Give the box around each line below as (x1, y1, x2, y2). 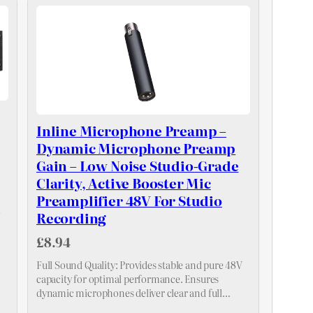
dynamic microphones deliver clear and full (36, 284, 222, 300)
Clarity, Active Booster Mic (36, 172, 211, 193)
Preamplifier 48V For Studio (36, 189, 222, 210)
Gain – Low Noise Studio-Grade (36, 154, 239, 175)
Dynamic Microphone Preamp (36, 137, 236, 158)
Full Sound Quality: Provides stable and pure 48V (36, 256, 242, 272)
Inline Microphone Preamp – (36, 119, 227, 140)
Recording (36, 207, 107, 228)
